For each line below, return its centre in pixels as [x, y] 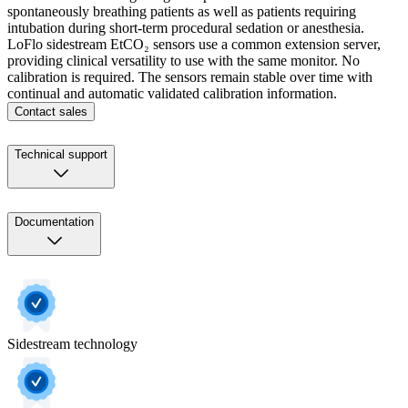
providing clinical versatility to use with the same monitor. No [184, 61]
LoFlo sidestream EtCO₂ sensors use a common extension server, [194, 44]
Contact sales [51, 112]
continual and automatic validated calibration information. [172, 93]
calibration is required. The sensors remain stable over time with [190, 77]
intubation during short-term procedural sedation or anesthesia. [186, 28]
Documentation [54, 221]
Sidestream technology [72, 343]
